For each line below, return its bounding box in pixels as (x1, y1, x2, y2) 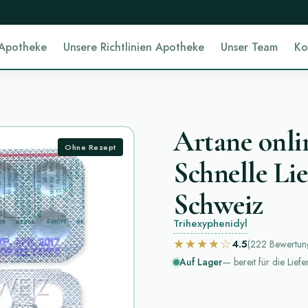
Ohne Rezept (65, 141, 116, 153)
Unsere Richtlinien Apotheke (63, 38, 204, 55)
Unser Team (220, 38, 278, 55)
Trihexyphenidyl (173, 216, 247, 231)
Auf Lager (179, 255, 222, 269)
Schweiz (173, 187, 263, 222)
